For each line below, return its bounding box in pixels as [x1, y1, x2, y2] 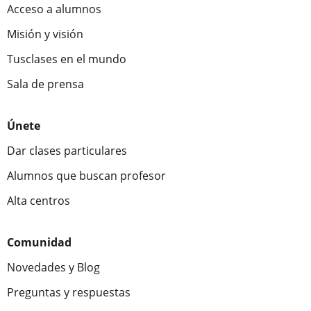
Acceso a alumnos [7, 1, 101, 17]
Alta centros [7, 193, 70, 208]
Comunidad [7, 235, 72, 250]
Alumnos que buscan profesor [7, 168, 166, 183]
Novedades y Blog [7, 260, 100, 275]
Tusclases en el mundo [7, 51, 126, 67]
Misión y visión [7, 26, 83, 42]
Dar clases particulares [7, 143, 127, 158]
